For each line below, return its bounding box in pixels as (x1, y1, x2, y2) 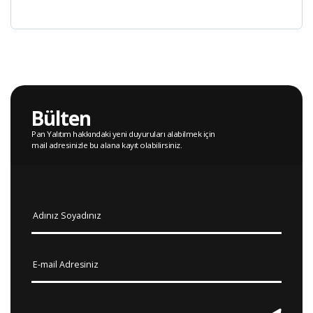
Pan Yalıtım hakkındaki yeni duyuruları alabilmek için (31, 128, 215, 139)
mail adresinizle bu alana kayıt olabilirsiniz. (31, 139, 182, 150)
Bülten (31, 104, 91, 131)
